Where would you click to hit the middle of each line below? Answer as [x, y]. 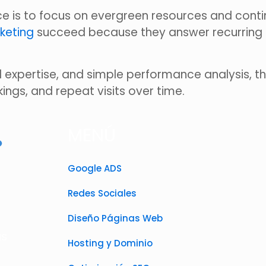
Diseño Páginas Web [115, 218]
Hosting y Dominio [110, 243]
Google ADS [95, 169]
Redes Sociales [102, 194]
